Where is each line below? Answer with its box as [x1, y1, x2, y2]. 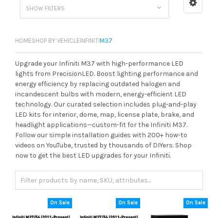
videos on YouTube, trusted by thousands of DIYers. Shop [15, 141, 192, 149]
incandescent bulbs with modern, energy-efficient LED [15, 90, 186, 98]
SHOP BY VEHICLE [32, 36, 80, 44]
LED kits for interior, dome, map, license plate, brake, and [15, 110, 194, 119]
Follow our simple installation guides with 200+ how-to [15, 130, 187, 139]
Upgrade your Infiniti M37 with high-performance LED [15, 59, 183, 68]
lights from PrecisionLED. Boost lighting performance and [15, 69, 198, 78]
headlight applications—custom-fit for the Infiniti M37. [15, 120, 187, 129]
